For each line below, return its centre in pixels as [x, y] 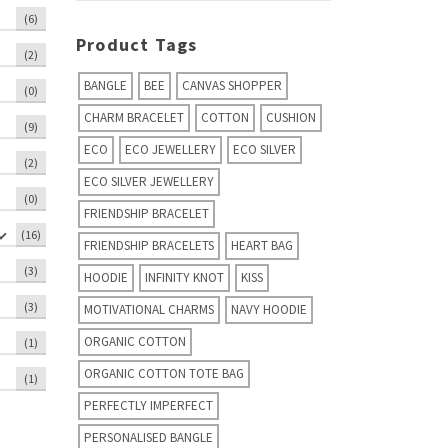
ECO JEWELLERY [170, 149]
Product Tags [137, 44]
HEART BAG [262, 245]
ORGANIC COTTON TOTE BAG [164, 373]
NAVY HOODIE [269, 309]
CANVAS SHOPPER [232, 85]
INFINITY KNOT [184, 277]
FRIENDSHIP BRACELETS [149, 245]
